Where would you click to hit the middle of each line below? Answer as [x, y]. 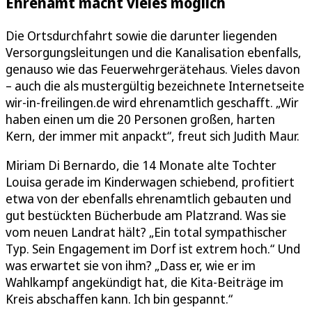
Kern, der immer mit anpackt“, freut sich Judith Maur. [153, 135]
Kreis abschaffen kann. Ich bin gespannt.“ [119, 298]
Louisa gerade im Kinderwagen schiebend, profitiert [150, 181]
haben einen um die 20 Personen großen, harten [140, 119]
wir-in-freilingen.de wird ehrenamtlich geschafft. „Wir [152, 102]
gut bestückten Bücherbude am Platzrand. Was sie [146, 215]
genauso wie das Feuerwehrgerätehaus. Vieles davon [153, 69]
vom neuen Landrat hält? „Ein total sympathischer [146, 232]
